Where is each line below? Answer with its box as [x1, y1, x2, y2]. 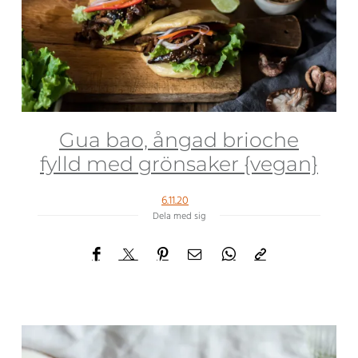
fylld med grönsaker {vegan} [40, 151, 318, 176]
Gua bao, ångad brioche [59, 127, 299, 152]
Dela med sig [153, 208, 205, 225]
